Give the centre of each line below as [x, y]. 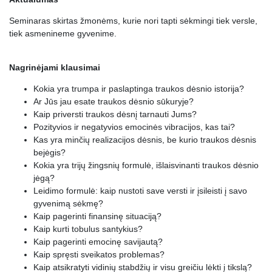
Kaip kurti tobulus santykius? [88, 229]
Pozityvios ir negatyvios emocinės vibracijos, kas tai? [134, 127]
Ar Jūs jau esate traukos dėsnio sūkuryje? [114, 101]
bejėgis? [49, 152]
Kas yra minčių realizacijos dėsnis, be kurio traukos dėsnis [145, 139]
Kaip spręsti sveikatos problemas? [99, 254]
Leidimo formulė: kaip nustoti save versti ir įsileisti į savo [140, 190]
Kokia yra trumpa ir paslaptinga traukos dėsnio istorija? [139, 88]
